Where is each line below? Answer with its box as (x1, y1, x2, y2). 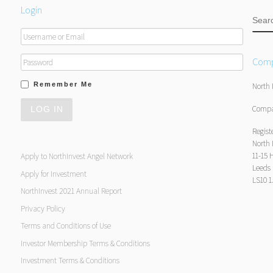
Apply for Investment (21, 168, 87, 179)
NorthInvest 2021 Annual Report (21, 185, 122, 197)
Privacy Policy (21, 202, 65, 214)
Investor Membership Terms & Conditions (21, 237, 150, 249)
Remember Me (34, 80, 93, 88)
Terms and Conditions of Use (21, 220, 111, 232)
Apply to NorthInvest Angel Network (21, 151, 133, 162)
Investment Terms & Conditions (21, 255, 119, 266)
